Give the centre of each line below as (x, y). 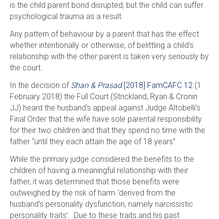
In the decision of (40, 85)
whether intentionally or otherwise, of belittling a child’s (101, 45)
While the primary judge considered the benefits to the (102, 159)
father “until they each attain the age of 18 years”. (93, 141)
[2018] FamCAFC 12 (158, 85)
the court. (26, 67)
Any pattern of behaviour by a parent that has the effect (104, 34)
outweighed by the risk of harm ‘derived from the (92, 193)
